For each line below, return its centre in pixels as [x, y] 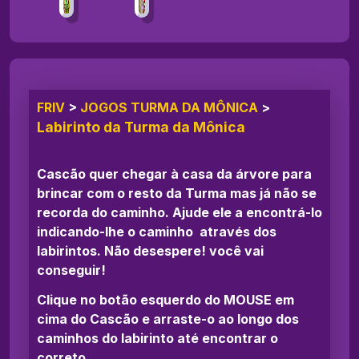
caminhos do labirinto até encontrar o [157, 338]
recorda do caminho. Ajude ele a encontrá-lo [179, 212]
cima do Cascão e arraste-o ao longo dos [168, 319]
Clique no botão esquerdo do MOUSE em [165, 299]
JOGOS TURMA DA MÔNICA [169, 107]
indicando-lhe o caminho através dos [157, 231]
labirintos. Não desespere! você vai [150, 250]
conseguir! [71, 270]
